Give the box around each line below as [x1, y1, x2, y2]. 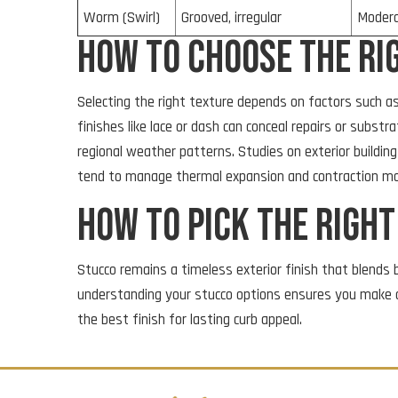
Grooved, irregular [181, 7, 282, 28]
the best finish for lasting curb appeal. [77, 309, 302, 330]
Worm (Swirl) [84, 7, 160, 28]
